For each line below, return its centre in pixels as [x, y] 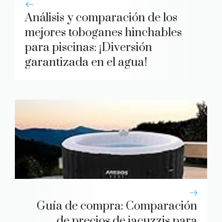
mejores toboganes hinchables [103, 33]
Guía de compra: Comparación [117, 206]
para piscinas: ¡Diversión [88, 48]
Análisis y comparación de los [101, 18]
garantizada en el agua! [86, 63]
